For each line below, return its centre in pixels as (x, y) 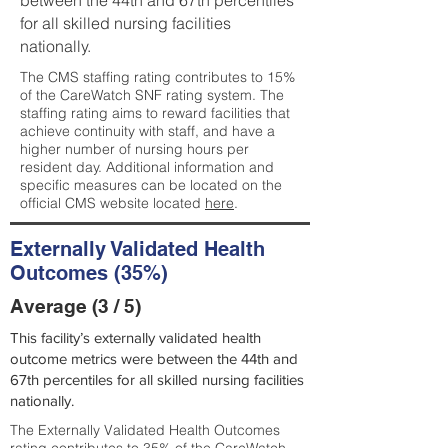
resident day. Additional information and (147, 167)
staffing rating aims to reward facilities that (155, 113)
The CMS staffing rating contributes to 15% (157, 77)
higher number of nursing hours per (134, 149)
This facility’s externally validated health (135, 337)
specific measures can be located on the (151, 185)
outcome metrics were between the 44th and (154, 358)
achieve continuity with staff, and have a (147, 131)
